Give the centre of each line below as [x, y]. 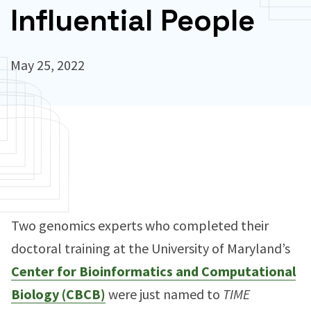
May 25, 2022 [48, 65]
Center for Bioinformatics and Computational [153, 271]
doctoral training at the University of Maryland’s [151, 248]
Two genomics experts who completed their [140, 225]
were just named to [164, 294]
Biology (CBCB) [58, 294]
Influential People [133, 20]
